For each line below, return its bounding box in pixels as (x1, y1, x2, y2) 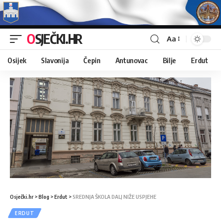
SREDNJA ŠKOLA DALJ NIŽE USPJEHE (73, 193, 156, 200)
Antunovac (115, 55, 148, 65)
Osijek (7, 55, 27, 65)
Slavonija (41, 55, 69, 65)
